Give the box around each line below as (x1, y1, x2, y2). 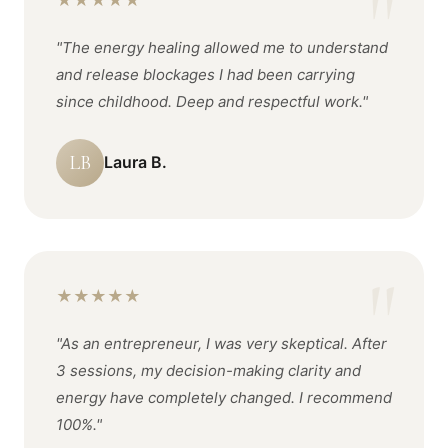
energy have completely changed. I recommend (56, 388, 392, 407)
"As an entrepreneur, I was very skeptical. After (56, 334, 387, 353)
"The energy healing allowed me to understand (56, 38, 388, 57)
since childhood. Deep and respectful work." (56, 92, 368, 111)
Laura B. (104, 151, 167, 172)
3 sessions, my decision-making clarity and (56, 361, 361, 380)
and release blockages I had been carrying (56, 65, 355, 84)
